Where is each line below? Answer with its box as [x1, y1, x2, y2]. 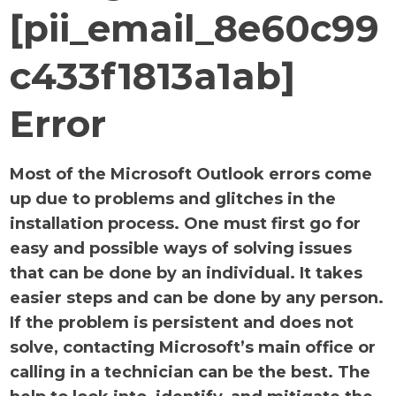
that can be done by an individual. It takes [10, 263, 363, 283]
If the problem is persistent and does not [10, 313, 354, 332]
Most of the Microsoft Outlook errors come [10, 164, 373, 184]
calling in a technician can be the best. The [10, 362, 371, 382]
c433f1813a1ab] [10, 53, 296, 99]
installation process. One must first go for [10, 214, 362, 233]
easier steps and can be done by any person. [10, 288, 385, 308]
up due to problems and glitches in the [10, 189, 337, 209]
